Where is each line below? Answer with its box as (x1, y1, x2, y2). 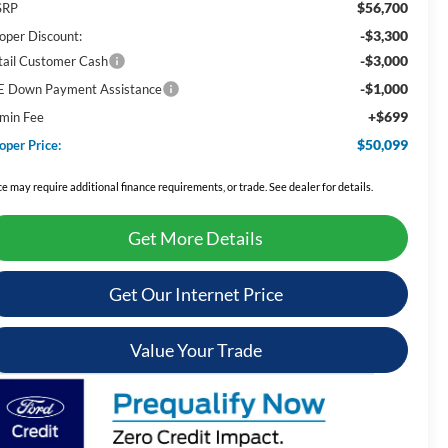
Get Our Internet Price (108, 282, 283, 305)
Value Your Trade (129, 338, 262, 361)
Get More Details (128, 226, 263, 249)
